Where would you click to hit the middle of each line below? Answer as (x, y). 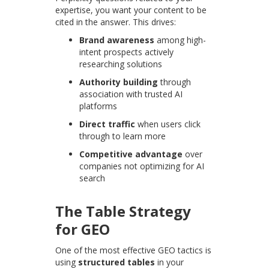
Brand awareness (117, 40)
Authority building (119, 82)
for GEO (83, 229)
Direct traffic (107, 124)
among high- (180, 40)
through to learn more (123, 136)
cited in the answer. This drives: (116, 22)
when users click (168, 124)
